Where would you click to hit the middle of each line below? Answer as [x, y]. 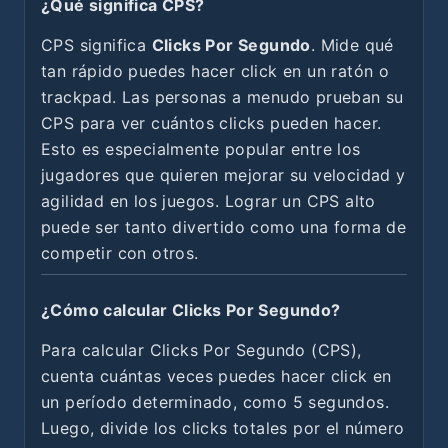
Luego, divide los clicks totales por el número [223, 427]
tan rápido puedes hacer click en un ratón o [215, 70]
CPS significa [96, 44]
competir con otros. [120, 252]
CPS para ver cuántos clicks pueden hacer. [211, 122]
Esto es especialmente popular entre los [201, 148]
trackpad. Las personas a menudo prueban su [222, 96]
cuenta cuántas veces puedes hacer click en [216, 375]
